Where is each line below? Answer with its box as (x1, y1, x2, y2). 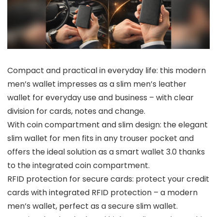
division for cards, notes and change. (7, 105, 145, 117)
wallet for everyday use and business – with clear (7, 92, 194, 103)
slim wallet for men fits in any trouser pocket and (7, 132, 194, 144)
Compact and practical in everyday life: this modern (7, 64, 206, 76)
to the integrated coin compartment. (7, 159, 150, 171)
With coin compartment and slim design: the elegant (7, 119, 208, 130)
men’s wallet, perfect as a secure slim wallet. (7, 200, 178, 212)
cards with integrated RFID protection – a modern (7, 186, 198, 198)
